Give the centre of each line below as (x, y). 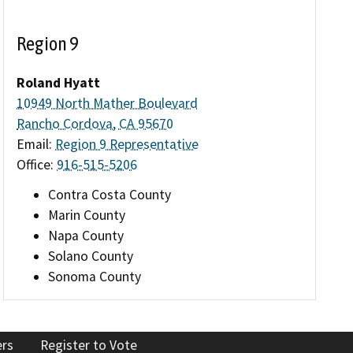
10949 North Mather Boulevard (108, 104)
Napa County (86, 235)
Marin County (87, 215)
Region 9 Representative (127, 145)
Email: (36, 145)
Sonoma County (95, 276)
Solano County (91, 256)
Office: (37, 165)
